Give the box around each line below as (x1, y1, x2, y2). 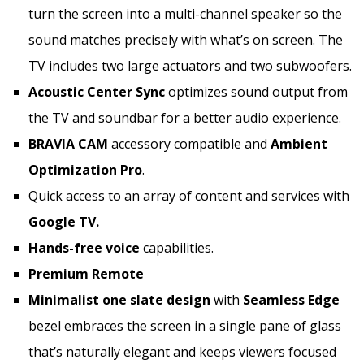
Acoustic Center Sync (28, 82, 165, 101)
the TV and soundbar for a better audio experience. (28, 108, 341, 127)
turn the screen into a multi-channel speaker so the (28, 4, 342, 23)
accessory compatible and (111, 134, 267, 153)
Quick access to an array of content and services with (28, 186, 349, 205)
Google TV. (28, 212, 99, 231)
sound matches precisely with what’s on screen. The (28, 30, 343, 49)
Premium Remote (28, 264, 144, 283)
